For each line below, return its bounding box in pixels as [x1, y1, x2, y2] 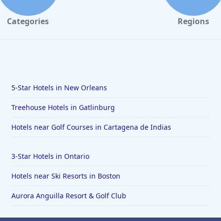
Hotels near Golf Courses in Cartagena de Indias [11, 122, 171, 132]
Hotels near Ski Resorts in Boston [11, 171, 120, 181]
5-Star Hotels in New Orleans [11, 83, 107, 93]
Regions [177, 16, 209, 27]
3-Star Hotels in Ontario [11, 151, 89, 161]
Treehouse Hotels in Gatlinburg [11, 103, 115, 112]
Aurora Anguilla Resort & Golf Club [11, 191, 126, 201]
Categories [7, 16, 49, 27]
